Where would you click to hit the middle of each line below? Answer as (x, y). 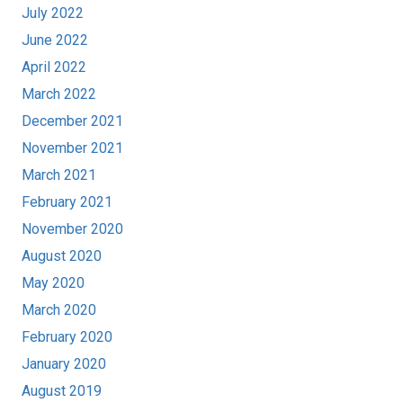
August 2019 (62, 390)
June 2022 (55, 40)
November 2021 (72, 148)
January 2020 (64, 363)
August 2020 (62, 255)
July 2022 (53, 13)
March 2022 (59, 94)
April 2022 (54, 67)
